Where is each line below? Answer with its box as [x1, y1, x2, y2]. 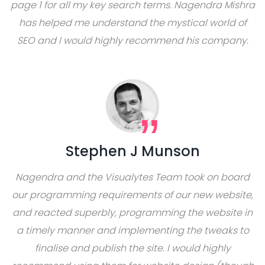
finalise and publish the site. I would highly [34, 241, 231, 255]
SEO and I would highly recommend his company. [17, 34, 248, 47]
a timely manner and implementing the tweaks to [16, 224, 249, 237]
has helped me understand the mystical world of [18, 16, 247, 30]
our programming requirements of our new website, [12, 188, 253, 202]
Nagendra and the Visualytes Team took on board [15, 170, 250, 184]
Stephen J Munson [65, 141, 200, 161]
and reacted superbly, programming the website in [12, 206, 253, 219]
